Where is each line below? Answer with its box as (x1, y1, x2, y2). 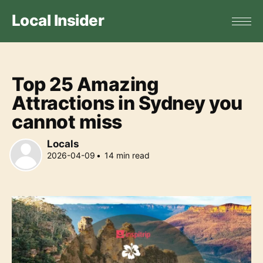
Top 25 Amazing (12, 73, 159, 96)
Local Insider (12, 11, 104, 30)
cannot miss (12, 110, 122, 134)
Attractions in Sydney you (12, 92, 242, 115)
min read (114, 150, 150, 161)
